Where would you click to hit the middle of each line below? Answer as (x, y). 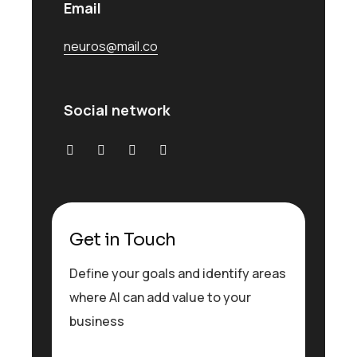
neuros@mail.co (111, 46)
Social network (117, 110)
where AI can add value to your (161, 298)
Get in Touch (123, 240)
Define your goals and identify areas (178, 274)
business (97, 322)
